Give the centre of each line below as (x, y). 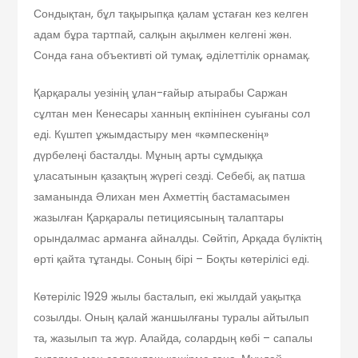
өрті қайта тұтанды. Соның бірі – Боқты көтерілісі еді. (172, 259)
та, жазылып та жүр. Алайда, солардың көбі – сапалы (173, 338)
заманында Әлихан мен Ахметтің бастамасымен (162, 196)
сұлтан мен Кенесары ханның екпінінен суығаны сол (172, 113)
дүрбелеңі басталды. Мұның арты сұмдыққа (149, 155)
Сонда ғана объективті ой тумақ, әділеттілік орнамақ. (172, 55)
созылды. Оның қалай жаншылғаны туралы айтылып (172, 317)
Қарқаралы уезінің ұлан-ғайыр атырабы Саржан (161, 92)
